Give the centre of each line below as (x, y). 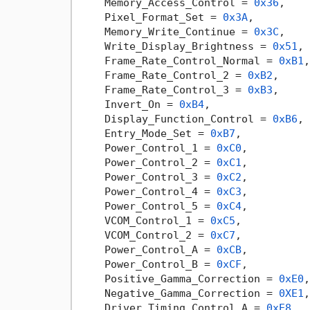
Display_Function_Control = (176, 119)
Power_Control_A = (148, 249)
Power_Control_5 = (148, 206)
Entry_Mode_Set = (145, 133)
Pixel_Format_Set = (151, 17)
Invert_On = (129, 104)
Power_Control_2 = (148, 162)
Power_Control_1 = (148, 148)
